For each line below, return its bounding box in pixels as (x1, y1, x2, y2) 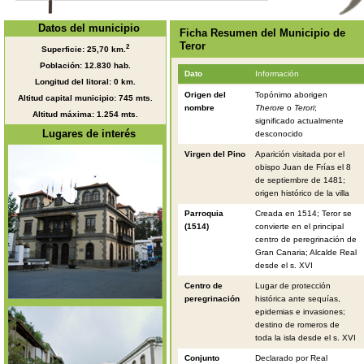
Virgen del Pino (184, 149, 246, 158)
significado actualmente (254, 116, 344, 125)
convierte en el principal (254, 222, 344, 231)
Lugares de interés (35, 128, 136, 140)
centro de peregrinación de (254, 235, 357, 244)
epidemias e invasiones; (254, 307, 345, 316)
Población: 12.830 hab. (40, 61, 131, 70)
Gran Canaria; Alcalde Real (254, 248, 357, 257)
